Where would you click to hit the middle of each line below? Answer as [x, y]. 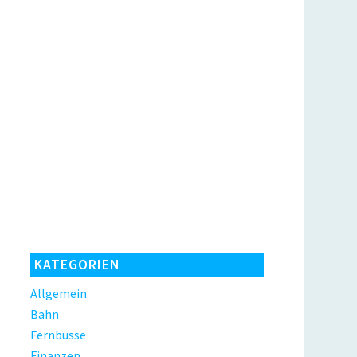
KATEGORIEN [76, 265]
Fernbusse [58, 335]
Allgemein [58, 293]
